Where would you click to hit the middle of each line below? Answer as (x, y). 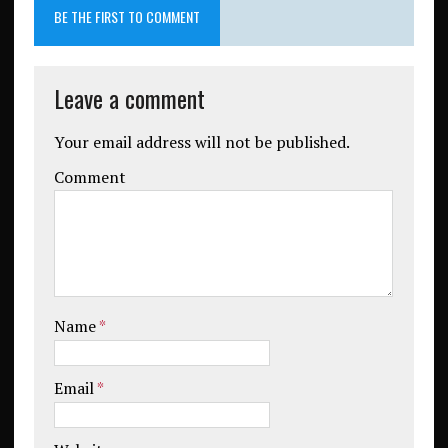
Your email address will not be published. (201, 142)
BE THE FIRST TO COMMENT (126, 17)
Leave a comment (129, 98)
